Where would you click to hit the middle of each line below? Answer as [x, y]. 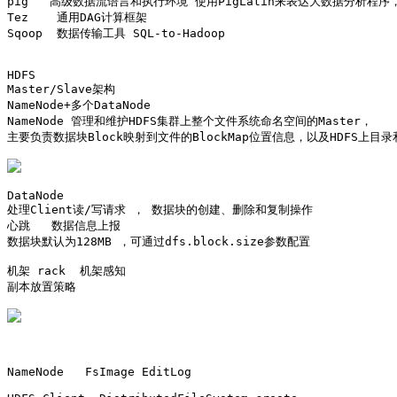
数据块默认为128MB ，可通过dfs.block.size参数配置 [159, 241]
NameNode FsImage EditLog [99, 372]
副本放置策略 [42, 287]
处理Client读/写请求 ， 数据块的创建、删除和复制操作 [160, 210]
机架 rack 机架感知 [66, 271]
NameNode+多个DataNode [79, 105]
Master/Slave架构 [65, 89]
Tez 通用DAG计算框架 [77, 17]
